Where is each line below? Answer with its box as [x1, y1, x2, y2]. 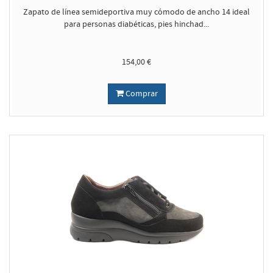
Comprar [123, 88, 158, 99]
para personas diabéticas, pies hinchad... [64, 18, 209, 30]
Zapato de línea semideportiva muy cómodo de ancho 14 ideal [23, 6, 250, 18]
